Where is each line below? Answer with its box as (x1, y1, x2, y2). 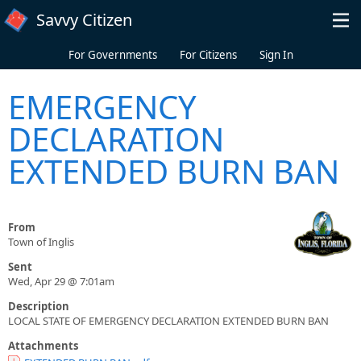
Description (8, 299, 69, 314)
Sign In (259, 48, 293, 62)
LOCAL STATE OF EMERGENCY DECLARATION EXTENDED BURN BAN (8, 313, 329, 329)
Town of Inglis (8, 234, 74, 250)
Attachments (8, 338, 78, 354)
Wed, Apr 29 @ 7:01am (8, 274, 114, 289)
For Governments (68, 48, 157, 62)
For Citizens (179, 48, 237, 62)
